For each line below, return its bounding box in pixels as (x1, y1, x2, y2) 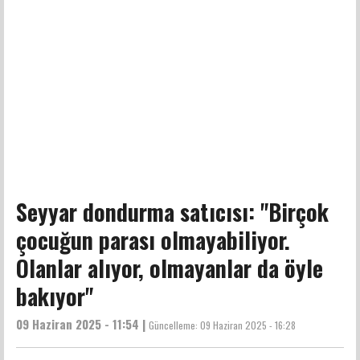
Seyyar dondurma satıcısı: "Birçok (16, 194, 329, 228)
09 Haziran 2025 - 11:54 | (16, 314, 149, 333)
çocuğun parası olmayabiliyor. (16, 223, 290, 256)
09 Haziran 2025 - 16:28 (200, 317, 296, 332)
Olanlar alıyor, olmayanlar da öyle (16, 251, 323, 284)
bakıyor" (16, 279, 93, 313)
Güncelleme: (149, 317, 200, 332)
